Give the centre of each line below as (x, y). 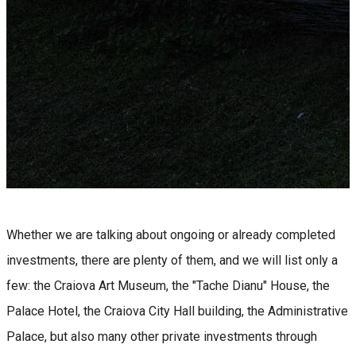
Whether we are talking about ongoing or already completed (171, 234)
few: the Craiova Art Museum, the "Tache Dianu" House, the (168, 285)
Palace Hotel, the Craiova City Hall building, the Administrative (177, 311)
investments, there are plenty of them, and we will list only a (172, 260)
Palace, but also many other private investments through (162, 336)
